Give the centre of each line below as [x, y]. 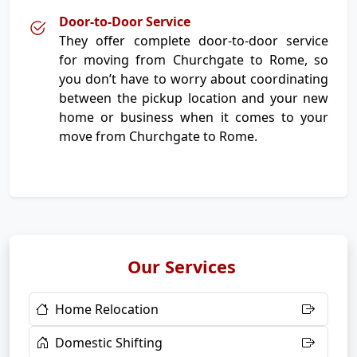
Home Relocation [107, 309]
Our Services [182, 267]
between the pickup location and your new [194, 98]
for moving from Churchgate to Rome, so [194, 60]
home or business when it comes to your [194, 117]
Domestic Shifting [109, 343]
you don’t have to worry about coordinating [194, 79]
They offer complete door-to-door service [194, 41]
